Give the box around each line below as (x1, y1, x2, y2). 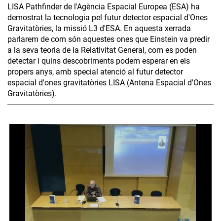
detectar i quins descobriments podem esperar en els (7, 56, 190, 66)
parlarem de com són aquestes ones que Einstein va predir (7, 35, 210, 44)
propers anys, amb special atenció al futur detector (7, 67, 183, 77)
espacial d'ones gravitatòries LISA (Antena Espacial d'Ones (7, 78, 211, 88)
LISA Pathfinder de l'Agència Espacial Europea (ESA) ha (7, 2, 200, 12)
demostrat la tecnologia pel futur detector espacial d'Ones (7, 13, 208, 23)
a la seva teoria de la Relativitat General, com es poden (7, 45, 197, 55)
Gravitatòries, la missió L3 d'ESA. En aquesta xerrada (7, 24, 191, 34)
